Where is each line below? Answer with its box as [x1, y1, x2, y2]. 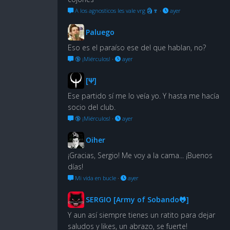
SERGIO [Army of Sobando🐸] [86, 194, 189, 204]
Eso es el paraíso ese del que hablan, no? [68, 42, 206, 52]
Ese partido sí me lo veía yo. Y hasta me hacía [68, 90, 219, 101]
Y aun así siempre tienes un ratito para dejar [68, 209, 215, 220]
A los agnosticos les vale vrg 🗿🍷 [73, 6, 158, 14]
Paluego [86, 27, 114, 37]
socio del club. [68, 102, 116, 112]
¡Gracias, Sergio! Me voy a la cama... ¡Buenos [68, 150, 213, 160]
